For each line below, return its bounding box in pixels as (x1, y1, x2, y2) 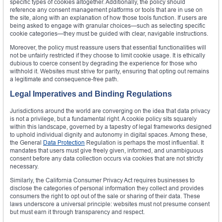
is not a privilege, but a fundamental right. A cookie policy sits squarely (10, 115, 197, 123)
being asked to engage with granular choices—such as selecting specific (10, 22, 205, 30)
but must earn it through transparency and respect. (10, 208, 145, 216)
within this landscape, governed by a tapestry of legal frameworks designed (10, 123, 212, 131)
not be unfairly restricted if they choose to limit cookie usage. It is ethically (10, 52, 205, 59)
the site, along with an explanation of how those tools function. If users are (10, 14, 207, 22)
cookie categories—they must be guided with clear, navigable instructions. (10, 30, 208, 38)
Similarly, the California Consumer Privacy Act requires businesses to (10, 176, 195, 184)
